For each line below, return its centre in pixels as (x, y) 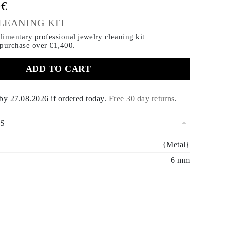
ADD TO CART (58, 69)
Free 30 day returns (142, 98)
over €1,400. (53, 45)
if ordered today (76, 98)
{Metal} (176, 144)
